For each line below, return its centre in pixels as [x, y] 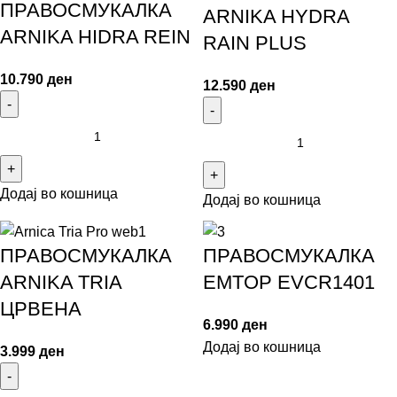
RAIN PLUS [255, 43]
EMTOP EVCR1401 [289, 282]
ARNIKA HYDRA [276, 16]
